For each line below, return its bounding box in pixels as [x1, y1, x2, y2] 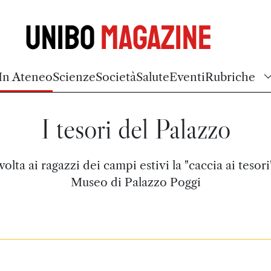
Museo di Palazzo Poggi [70, 175, 201, 189]
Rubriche [205, 70, 255, 84]
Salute [136, 70, 169, 84]
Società [96, 70, 136, 84]
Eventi [169, 70, 205, 84]
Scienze [53, 70, 96, 84]
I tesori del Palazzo [41, 113, 230, 146]
